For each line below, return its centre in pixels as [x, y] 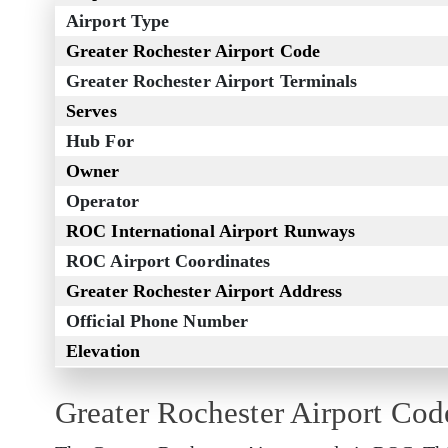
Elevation [103, 351]
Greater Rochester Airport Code [193, 51]
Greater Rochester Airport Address [204, 291]
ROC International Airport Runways [211, 231]
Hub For [100, 141]
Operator [102, 201]
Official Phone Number [157, 321]
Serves [91, 111]
